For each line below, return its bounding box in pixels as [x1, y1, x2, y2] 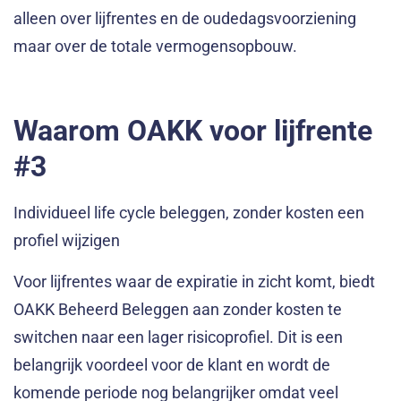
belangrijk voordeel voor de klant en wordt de [13, 354, 330, 374]
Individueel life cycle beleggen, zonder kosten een [13, 203, 364, 223]
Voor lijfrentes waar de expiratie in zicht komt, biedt [13, 271, 375, 291]
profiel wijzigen [13, 231, 120, 251]
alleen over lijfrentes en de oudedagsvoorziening [13, 8, 356, 28]
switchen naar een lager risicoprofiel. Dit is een [13, 327, 343, 346]
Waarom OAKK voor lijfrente [13, 114, 372, 149]
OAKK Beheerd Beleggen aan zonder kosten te [13, 299, 342, 319]
